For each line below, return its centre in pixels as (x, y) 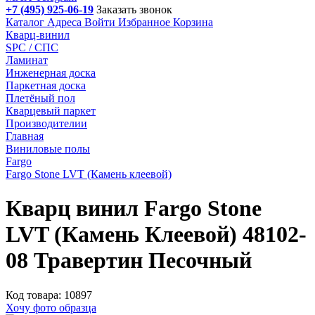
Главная (25, 136)
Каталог (25, 22)
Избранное (144, 22)
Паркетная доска (46, 85)
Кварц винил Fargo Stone (134, 208)
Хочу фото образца (51, 307)
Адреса (64, 22)
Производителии (46, 123)
